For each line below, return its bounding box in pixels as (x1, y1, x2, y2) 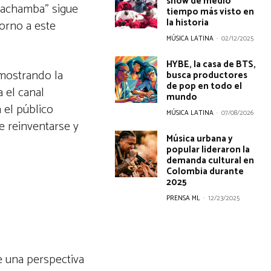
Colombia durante (166, 163, 244, 179)
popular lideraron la (166, 142, 250, 157)
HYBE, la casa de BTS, (166, 56, 256, 72)
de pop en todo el (166, 78, 243, 94)
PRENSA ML (166, 192, 201, 204)
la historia (166, 15, 209, 30)
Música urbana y (166, 131, 233, 146)
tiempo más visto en (166, 4, 255, 19)
